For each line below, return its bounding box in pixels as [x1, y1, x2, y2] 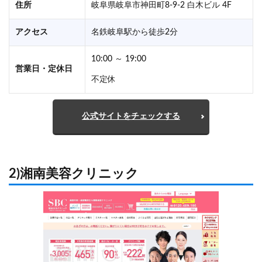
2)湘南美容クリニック [9, 167, 139, 181]
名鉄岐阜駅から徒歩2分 [91, 28, 178, 37]
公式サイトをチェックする [82, 112, 180, 121]
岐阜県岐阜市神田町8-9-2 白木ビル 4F [91, 1, 232, 10]
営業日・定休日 [15, 65, 73, 74]
